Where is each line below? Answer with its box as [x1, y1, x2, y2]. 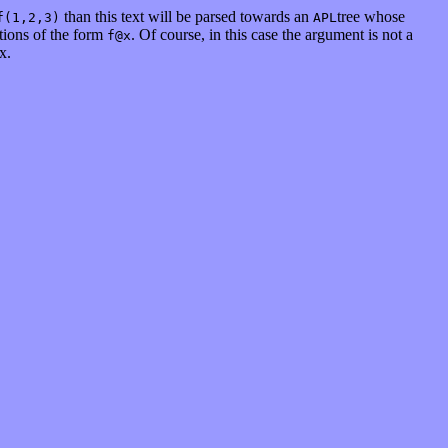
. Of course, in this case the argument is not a [131, 26, 413, 43]
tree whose [337, 8, 405, 25]
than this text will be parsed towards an [60, 8, 313, 25]
